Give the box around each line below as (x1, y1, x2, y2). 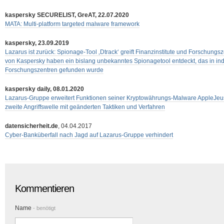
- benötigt (31, 205, 55, 211)
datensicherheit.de (5, 122, 58, 129)
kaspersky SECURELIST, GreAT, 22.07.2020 (5, 11, 129, 18)
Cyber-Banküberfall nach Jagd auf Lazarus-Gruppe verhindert (5, 131, 173, 138)
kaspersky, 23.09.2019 (5, 39, 69, 46)
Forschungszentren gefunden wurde (5, 66, 103, 73)
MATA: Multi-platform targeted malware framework (5, 20, 139, 27)
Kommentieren (15, 183, 74, 194)
